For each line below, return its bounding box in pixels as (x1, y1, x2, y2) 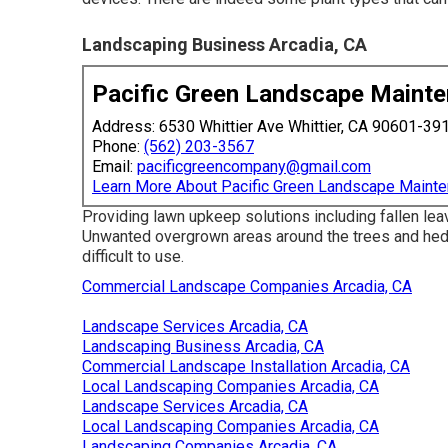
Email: (92, 157, 137, 177)
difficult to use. (82, 247, 184, 267)
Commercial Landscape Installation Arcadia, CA (82, 357, 410, 377)
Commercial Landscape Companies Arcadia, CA (82, 277, 412, 297)
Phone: (92, 137, 144, 157)
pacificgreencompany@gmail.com (137, 157, 371, 177)
